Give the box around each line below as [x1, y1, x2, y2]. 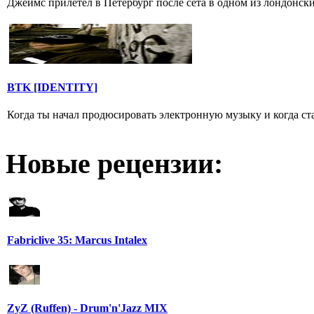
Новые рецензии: [6, 148, 223, 180]
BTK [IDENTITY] [7, 81, 97, 93]
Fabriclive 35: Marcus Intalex [7, 233, 147, 246]
